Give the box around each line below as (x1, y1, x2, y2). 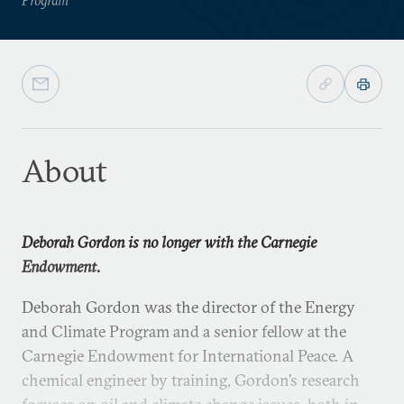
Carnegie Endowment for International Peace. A (22, 345, 353, 366)
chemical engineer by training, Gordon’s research (22, 370, 360, 390)
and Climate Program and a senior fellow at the (22, 321, 346, 342)
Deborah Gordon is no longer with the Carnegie (22, 232, 317, 252)
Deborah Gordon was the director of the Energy (22, 297, 355, 317)
